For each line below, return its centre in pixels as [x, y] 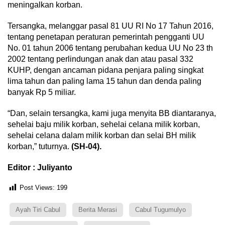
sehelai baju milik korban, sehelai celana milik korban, [104, 124]
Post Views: [37, 188]
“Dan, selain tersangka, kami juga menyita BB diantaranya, [112, 113]
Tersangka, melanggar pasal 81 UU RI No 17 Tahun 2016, [110, 26]
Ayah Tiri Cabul [38, 209]
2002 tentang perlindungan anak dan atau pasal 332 [100, 59]
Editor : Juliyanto [41, 167]
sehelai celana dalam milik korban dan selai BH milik [102, 135]
